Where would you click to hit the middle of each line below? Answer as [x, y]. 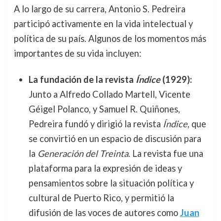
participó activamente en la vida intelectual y [103, 23]
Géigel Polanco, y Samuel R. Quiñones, [104, 109]
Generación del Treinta [83, 153]
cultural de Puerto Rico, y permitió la [101, 198]
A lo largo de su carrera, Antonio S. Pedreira [99, 9]
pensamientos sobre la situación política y [111, 183]
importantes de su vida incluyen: [77, 53]
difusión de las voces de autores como [104, 212]
